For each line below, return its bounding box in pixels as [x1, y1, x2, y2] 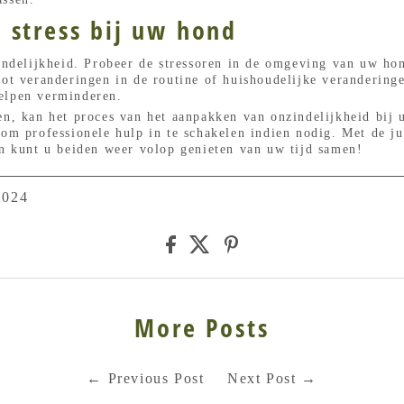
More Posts [134, 309, 270, 344]
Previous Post [107, 370, 205, 386]
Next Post [226, 370, 297, 386]
